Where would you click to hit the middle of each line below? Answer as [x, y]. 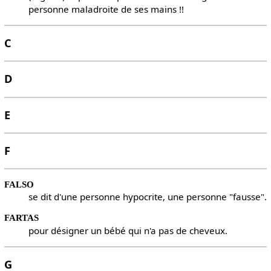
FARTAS [21, 218]
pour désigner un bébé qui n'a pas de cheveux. [128, 230]
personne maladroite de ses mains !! [106, 9]
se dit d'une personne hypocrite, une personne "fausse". [147, 197]
